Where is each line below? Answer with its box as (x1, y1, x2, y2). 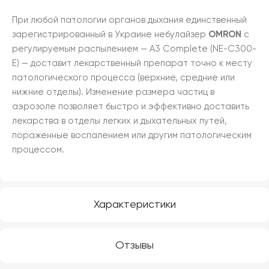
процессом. (12, 145, 64, 155)
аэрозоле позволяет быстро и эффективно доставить (12, 102, 249, 112)
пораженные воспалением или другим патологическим (12, 131, 252, 141)
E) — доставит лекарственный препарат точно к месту (12, 59, 252, 68)
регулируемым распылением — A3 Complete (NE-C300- (12, 44, 256, 54)
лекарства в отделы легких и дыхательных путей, (12, 116, 227, 126)
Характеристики (93, 199, 176, 211)
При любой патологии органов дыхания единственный (12, 16, 247, 25)
